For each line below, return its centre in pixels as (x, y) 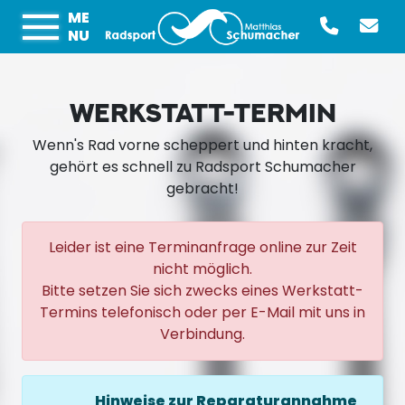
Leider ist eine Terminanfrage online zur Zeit (202, 248)
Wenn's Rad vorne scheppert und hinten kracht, (202, 146)
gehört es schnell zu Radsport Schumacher (202, 167)
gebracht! (202, 189)
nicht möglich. (202, 269)
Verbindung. (202, 334)
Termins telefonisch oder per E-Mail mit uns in (202, 313)
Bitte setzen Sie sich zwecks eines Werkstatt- (202, 291)
